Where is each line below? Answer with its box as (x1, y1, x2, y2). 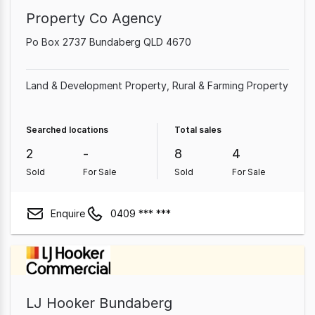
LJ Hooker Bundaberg (26, 295, 172, 311)
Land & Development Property (26, 79, 167, 91)
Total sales (174, 124, 221, 135)
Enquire (51, 207, 85, 219)
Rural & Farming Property (172, 79, 288, 91)
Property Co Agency (26, 10, 162, 27)
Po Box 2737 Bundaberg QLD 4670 (26, 36, 191, 48)
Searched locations (26, 124, 108, 135)
